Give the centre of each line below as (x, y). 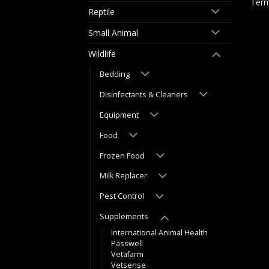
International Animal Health (159, 232)
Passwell (127, 243)
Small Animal (113, 33)
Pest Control (122, 196)
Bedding (115, 74)
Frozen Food (122, 156)
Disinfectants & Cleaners (144, 94)
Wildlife (102, 54)
